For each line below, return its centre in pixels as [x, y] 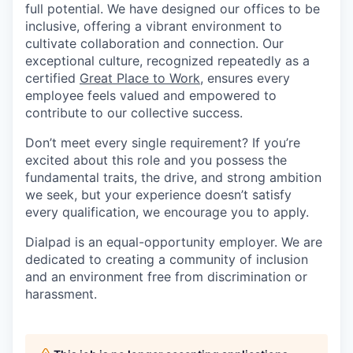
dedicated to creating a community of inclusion [167, 259]
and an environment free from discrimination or [166, 277]
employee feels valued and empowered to [151, 95]
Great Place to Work [140, 78]
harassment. [61, 294]
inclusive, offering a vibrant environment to [154, 26]
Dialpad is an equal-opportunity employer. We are [174, 242]
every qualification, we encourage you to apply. [167, 212]
